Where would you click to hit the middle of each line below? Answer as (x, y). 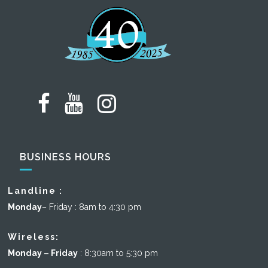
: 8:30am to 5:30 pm (118, 253)
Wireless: (34, 237)
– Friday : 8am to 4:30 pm (92, 207)
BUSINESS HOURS (66, 157)
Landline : (36, 191)
